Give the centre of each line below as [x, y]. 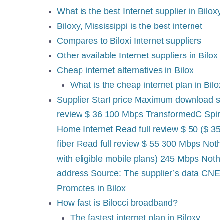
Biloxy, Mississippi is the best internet [130, 26]
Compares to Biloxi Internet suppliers [129, 41]
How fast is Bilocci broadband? [117, 203]
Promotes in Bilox [91, 188]
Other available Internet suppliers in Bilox [137, 56]
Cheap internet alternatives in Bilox [125, 70]
